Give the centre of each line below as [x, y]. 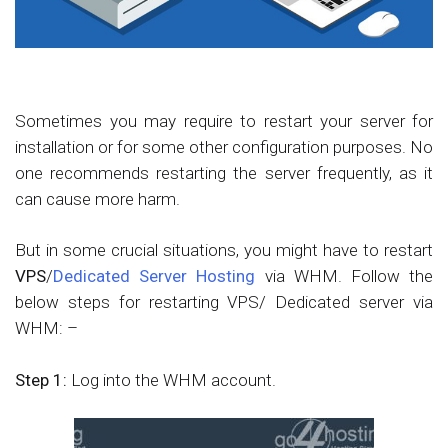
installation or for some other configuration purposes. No [224, 146]
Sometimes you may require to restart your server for [224, 120]
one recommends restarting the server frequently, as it [224, 172]
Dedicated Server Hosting [154, 276]
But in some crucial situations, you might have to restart [224, 250]
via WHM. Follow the [344, 276]
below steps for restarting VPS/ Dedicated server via [224, 302]
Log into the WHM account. [171, 379]
